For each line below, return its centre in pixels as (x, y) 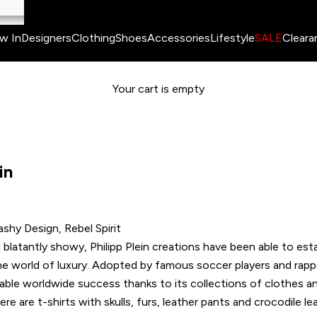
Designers (46, 38)
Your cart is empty (158, 88)
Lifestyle (232, 38)
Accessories (179, 38)
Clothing (93, 38)
